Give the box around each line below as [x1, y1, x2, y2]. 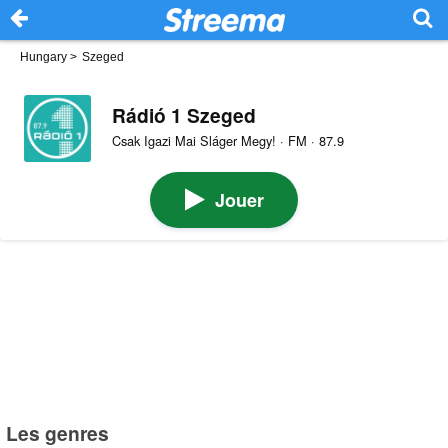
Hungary [20, 50, 67, 64]
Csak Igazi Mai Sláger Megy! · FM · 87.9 [111, 131, 344, 151]
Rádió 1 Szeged [111, 100, 256, 129]
